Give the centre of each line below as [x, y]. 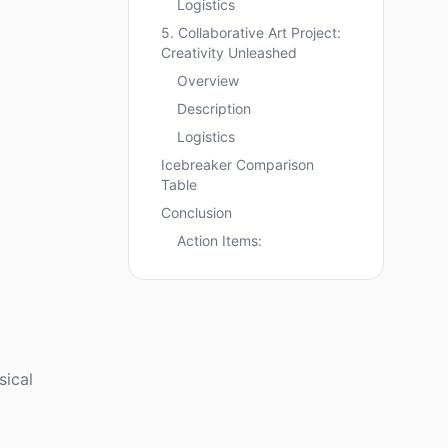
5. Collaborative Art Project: [251, 32]
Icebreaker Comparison [237, 164]
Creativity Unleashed [229, 52]
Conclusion [196, 212]
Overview [208, 80]
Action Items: [219, 240]
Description [214, 108]
